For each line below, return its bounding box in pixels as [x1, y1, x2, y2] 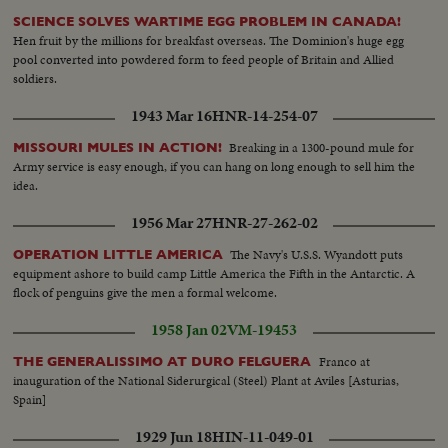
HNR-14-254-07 [211, 104, 318, 127]
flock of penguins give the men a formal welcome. [13, 282, 278, 302]
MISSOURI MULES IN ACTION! [13, 139, 223, 155]
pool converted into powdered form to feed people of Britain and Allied [13, 49, 395, 69]
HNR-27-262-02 [211, 211, 318, 234]
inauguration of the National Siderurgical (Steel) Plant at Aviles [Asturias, [13, 370, 400, 390]
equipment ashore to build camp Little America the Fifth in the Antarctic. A [13, 263, 416, 283]
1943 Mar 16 [130, 104, 212, 127]
